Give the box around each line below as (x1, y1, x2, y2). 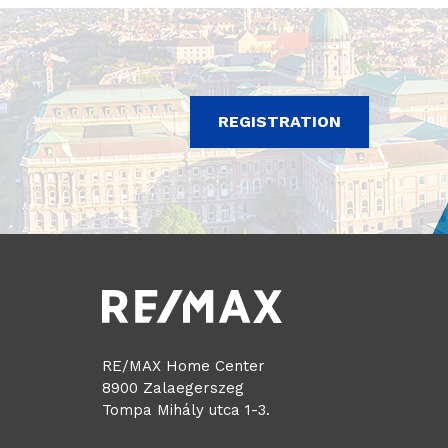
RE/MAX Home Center (102, 356, 265, 375)
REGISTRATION (218, 111, 341, 131)
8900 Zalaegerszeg (102, 378, 244, 397)
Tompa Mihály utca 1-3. (102, 400, 270, 419)
